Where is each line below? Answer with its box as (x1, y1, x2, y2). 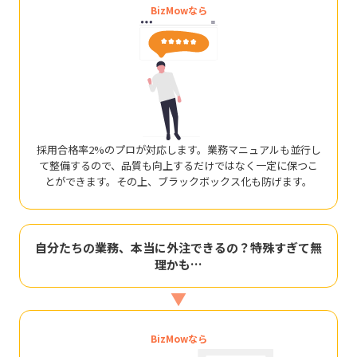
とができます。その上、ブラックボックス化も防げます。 (45, 173, 312, 189)
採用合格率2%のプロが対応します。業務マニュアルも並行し (36, 141, 321, 157)
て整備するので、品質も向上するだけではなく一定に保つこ (39, 157, 318, 173)
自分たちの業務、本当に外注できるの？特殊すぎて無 (35, 238, 322, 256)
